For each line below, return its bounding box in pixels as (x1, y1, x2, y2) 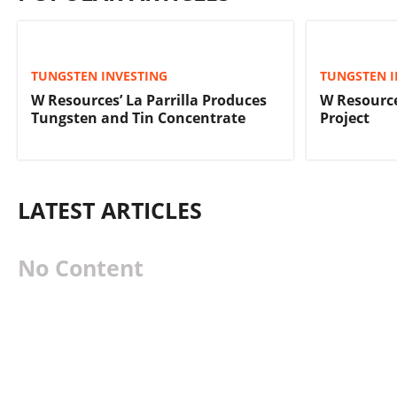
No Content (18, 253, 144, 284)
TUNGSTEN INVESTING (31, 67, 167, 84)
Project (320, 108, 370, 128)
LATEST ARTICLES (18, 195, 202, 226)
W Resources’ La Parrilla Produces (31, 90, 267, 110)
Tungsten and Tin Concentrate (31, 108, 245, 128)
